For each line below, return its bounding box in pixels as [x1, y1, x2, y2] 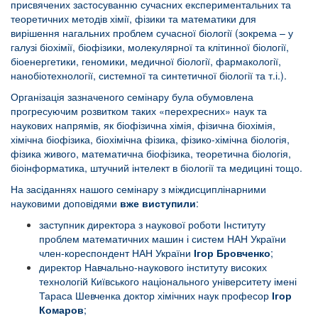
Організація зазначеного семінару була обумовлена [11, 89, 253, 104]
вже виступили [120, 196, 196, 211]
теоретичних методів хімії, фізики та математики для [11, 11, 256, 26]
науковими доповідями [11, 196, 120, 211]
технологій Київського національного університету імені [39, 274, 297, 289]
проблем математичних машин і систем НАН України [39, 231, 286, 246]
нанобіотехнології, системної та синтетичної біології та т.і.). [11, 68, 287, 83]
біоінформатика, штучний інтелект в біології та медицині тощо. [11, 160, 302, 175]
